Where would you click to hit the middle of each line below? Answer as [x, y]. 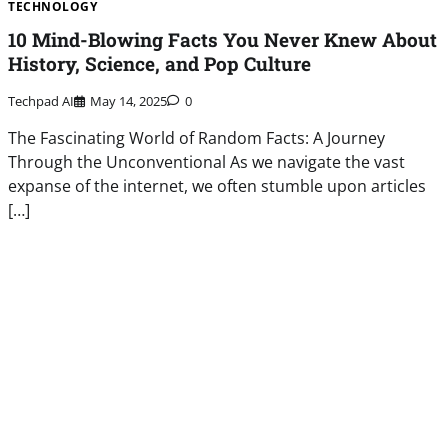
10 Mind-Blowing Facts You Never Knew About [223, 40]
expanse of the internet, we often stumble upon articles [217, 186]
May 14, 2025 [129, 101]
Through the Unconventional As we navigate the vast [207, 162]
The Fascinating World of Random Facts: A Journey [197, 138]
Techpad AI [41, 101]
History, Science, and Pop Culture [160, 64]
